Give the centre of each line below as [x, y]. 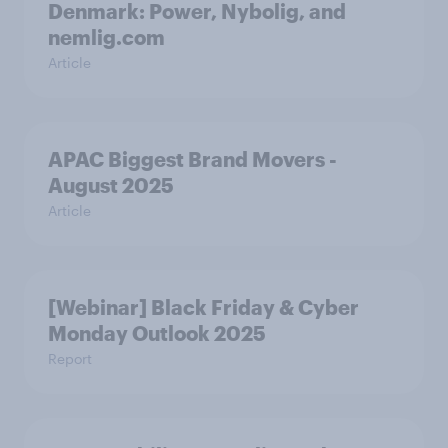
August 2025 [111, 185]
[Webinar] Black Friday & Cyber [203, 307]
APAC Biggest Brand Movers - [192, 159]
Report [70, 359]
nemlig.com [106, 37]
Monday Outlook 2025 [157, 333]
